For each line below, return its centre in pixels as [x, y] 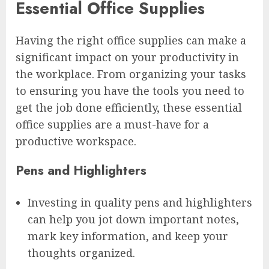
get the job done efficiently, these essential [129, 108]
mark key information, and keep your [128, 236]
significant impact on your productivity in [127, 57]
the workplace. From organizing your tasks [131, 74]
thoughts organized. [81, 253]
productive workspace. [76, 141]
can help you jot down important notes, [133, 219]
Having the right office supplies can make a [131, 41]
